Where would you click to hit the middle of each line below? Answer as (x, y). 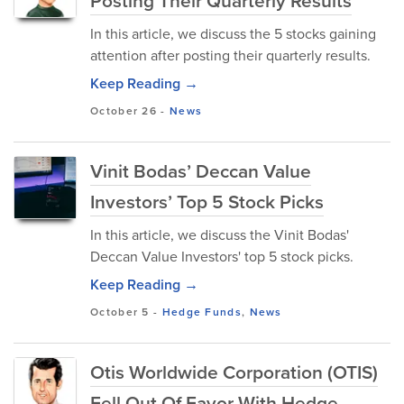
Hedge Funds (202, 312)
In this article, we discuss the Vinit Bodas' (220, 235)
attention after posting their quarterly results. (230, 55)
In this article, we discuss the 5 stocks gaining (233, 34)
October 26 (124, 111)
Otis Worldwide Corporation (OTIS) (234, 372)
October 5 (120, 312)
